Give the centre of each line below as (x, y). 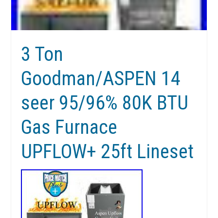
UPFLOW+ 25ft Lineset (108, 152)
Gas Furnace (69, 127)
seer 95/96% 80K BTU (105, 103)
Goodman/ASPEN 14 (101, 79)
